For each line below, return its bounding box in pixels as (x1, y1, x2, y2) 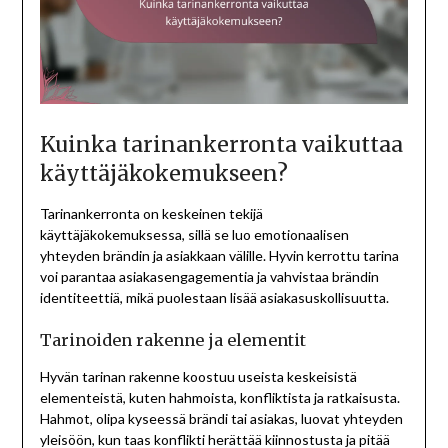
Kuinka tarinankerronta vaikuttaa (39, 131, 403, 159)
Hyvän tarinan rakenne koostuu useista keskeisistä (39, 368, 357, 386)
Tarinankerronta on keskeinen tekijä (39, 205, 263, 223)
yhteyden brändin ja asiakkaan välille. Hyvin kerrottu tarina (39, 247, 399, 265)
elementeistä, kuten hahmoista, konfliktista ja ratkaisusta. (39, 389, 400, 407)
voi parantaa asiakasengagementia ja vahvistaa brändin (39, 268, 379, 286)
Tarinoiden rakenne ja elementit (39, 330, 306, 351)
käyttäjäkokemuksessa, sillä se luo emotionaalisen (39, 226, 349, 244)
